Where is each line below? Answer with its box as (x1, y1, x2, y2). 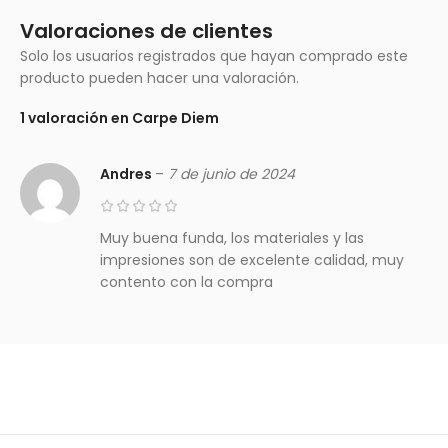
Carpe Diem (132, 107, 219, 128)
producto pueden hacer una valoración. (20, 67, 299, 88)
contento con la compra (100, 271, 273, 292)
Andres (100, 163, 155, 184)
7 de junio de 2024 (168, 163, 295, 184)
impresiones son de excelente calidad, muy (100, 249, 404, 270)
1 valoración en (20, 107, 132, 128)
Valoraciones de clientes (20, 16, 273, 45)
